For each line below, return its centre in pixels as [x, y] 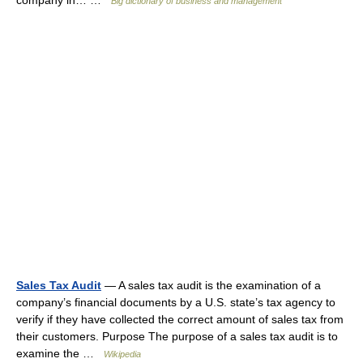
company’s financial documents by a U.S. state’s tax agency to [176, 302]
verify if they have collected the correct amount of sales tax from [180, 319]
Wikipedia [122, 354]
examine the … [60, 353]
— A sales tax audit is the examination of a [211, 285]
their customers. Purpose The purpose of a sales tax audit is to [177, 336]
